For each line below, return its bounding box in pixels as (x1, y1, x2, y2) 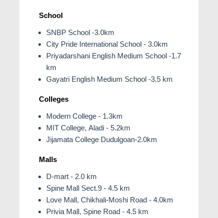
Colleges (39, 94, 69, 103)
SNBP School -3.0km (46, 28, 114, 36)
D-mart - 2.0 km (46, 172, 97, 181)
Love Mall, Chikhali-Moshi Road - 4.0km (46, 195, 173, 204)
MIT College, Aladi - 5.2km (46, 123, 130, 132)
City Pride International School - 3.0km (46, 39, 168, 48)
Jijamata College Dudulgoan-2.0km (46, 135, 157, 144)
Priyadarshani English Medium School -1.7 (46, 51, 181, 60)
